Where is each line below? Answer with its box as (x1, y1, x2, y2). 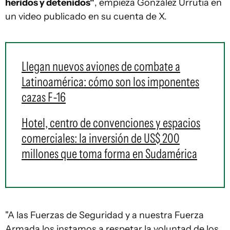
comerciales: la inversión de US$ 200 (22, 130, 180, 146)
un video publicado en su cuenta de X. (5, 11, 167, 22)
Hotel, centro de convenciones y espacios (22, 115, 200, 130)
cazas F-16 (22, 89, 66, 105)
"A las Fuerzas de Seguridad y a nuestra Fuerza (5, 209, 204, 221)
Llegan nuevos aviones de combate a (22, 59, 180, 74)
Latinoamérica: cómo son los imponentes (22, 74, 199, 89)
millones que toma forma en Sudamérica (22, 146, 197, 161)
